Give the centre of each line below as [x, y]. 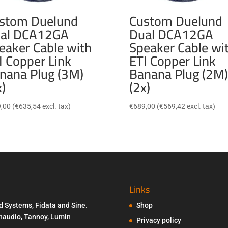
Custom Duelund [176, 21]
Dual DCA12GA [171, 34]
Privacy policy [159, 220]
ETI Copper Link [172, 61]
